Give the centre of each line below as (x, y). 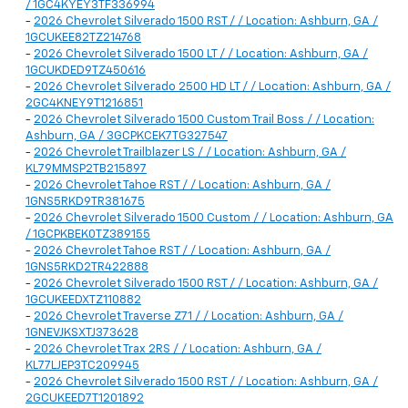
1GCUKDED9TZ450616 (86, 71)
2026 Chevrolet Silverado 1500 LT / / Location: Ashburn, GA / (201, 55)
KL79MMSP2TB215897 (86, 169)
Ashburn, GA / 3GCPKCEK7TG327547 (127, 137)
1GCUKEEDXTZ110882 (83, 301)
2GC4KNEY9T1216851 (84, 104)
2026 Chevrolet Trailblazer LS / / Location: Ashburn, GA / (190, 153)
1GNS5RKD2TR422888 (87, 268)
